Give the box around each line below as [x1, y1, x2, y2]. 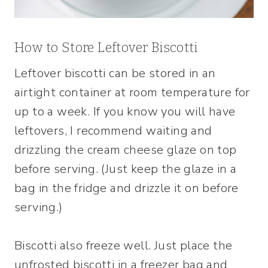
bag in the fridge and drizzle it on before [14, 179, 239, 196]
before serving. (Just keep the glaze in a [14, 160, 237, 177]
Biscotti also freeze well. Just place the [14, 237, 233, 254]
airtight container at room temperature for [14, 84, 250, 100]
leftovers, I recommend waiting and [14, 122, 212, 139]
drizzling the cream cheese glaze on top [14, 141, 237, 158]
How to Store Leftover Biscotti [14, 39, 197, 56]
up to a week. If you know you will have [14, 103, 236, 120]
